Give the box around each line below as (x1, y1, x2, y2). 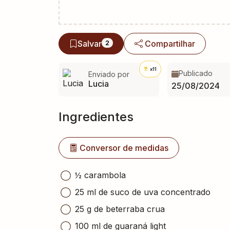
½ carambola (75, 169, 126, 180)
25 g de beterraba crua (75, 203, 165, 214)
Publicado (178, 68, 213, 78)
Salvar (78, 38, 102, 49)
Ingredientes (59, 109, 133, 124)
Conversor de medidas (80, 142, 168, 153)
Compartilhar (145, 38, 196, 49)
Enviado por (88, 70, 129, 79)
